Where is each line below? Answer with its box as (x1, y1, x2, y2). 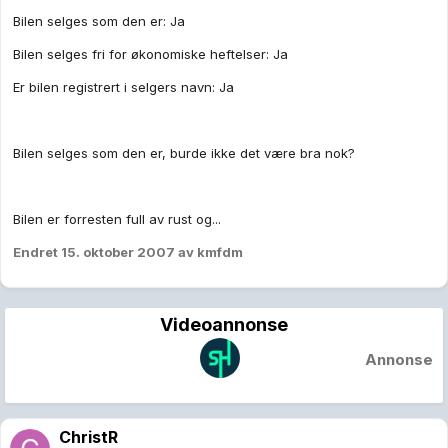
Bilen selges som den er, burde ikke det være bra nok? (13, 145, 355, 162)
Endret (13, 244, 61, 261)
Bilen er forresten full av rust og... (13, 211, 221, 228)
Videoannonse (160, 314, 288, 336)
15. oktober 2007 (61, 244, 175, 261)
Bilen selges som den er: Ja (13, 13, 185, 30)
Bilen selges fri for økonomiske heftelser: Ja (13, 46, 288, 63)
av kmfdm (175, 244, 243, 261)
